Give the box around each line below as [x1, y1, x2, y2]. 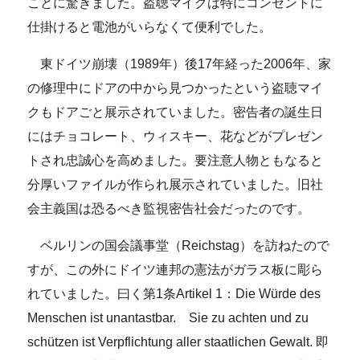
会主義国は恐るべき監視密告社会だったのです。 [27, 201, 311, 215]
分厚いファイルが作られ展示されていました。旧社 [27, 177, 324, 191]
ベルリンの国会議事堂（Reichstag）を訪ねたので [27, 238, 330, 252]
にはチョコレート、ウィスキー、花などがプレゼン [27, 129, 324, 143]
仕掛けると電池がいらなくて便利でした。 [27, 19, 272, 34]
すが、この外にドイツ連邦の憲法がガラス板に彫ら [27, 262, 324, 276]
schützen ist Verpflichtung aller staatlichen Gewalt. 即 [27, 334, 329, 349]
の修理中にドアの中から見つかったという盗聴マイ [27, 80, 324, 95]
